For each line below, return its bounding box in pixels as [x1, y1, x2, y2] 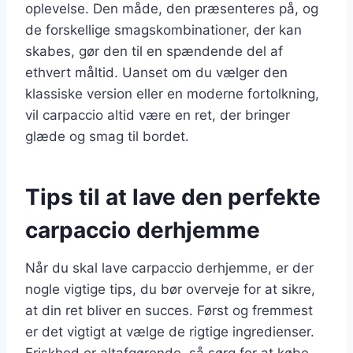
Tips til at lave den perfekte [25, 183, 321, 210]
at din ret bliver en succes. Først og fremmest [25, 302, 313, 318]
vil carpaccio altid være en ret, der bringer [25, 106, 290, 123]
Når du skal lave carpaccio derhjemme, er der [25, 259, 314, 276]
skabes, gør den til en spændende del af [25, 43, 283, 59]
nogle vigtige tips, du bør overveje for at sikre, [25, 281, 315, 297]
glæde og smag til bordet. [25, 128, 189, 144]
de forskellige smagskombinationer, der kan [25, 21, 302, 38]
